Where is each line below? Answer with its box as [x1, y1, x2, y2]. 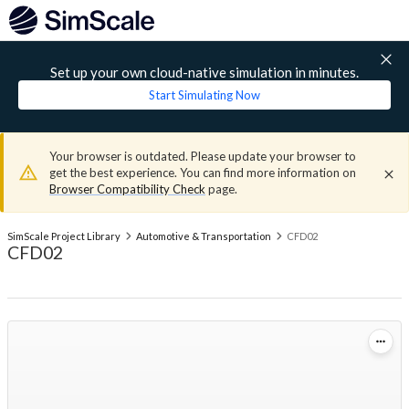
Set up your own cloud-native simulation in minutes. [50, 64, 359, 80]
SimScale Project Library [7, 230, 121, 242]
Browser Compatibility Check [49, 182, 205, 196]
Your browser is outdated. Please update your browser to [49, 149, 356, 163]
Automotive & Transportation [135, 230, 271, 242]
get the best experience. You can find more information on [49, 165, 356, 180]
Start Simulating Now [149, 88, 260, 102]
